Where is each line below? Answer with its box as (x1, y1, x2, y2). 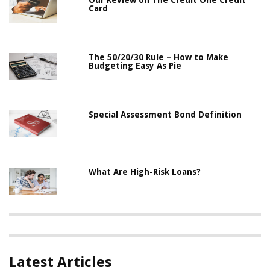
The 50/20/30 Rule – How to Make (89, 52, 229, 63)
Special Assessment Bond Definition (89, 110, 242, 120)
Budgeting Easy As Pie (89, 61, 182, 71)
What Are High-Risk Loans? (89, 167, 201, 177)
